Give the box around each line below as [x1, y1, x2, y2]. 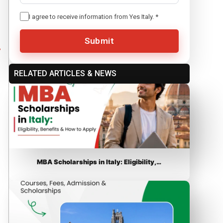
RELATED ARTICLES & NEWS [13, 68, 116, 78]
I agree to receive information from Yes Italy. [28, 12, 155, 20]
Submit [84, 35, 114, 46]
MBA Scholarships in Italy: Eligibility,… [37, 157, 162, 166]
